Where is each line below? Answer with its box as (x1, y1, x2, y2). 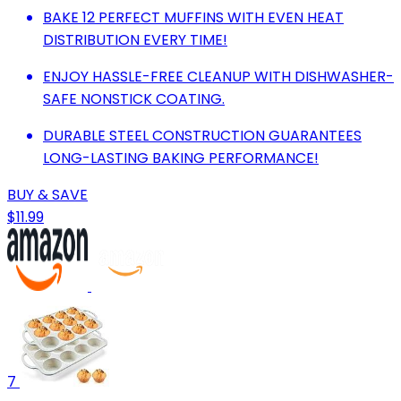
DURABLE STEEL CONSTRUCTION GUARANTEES (43, 124, 362, 146)
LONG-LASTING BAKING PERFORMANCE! (43, 147, 319, 168)
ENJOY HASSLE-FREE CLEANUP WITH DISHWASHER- (43, 65, 394, 87)
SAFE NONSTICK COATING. (43, 88, 225, 109)
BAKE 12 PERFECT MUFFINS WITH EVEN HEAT (43, 6, 344, 28)
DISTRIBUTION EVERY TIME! (43, 29, 227, 50)
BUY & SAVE (7, 183, 88, 205)
